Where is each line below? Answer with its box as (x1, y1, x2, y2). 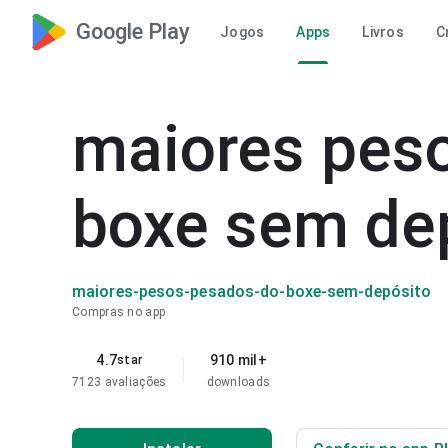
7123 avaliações (72, 375, 167, 389)
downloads (206, 375, 271, 389)
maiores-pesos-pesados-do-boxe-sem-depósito (72, 282, 432, 301)
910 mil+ (209, 352, 267, 368)
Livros (362, 24, 404, 40)
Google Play (76, 19, 190, 44)
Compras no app (72, 305, 166, 319)
